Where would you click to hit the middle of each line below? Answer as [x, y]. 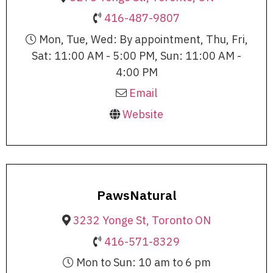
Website [143, 114]
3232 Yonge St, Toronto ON [142, 221]
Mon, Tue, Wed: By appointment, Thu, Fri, [142, 39]
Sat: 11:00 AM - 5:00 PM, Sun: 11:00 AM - [136, 55]
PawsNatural [136, 195]
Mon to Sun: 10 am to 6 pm [142, 263]
